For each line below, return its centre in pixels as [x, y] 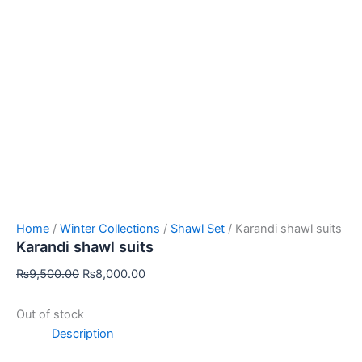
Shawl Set [198, 229]
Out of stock [50, 314]
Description [82, 333]
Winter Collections [110, 229]
